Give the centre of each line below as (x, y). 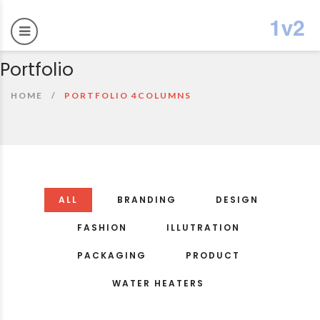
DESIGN (237, 200)
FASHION (102, 227)
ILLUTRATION (203, 227)
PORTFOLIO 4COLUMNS (128, 95)
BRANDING (146, 200)
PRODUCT (212, 255)
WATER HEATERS (158, 283)
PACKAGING (111, 255)
